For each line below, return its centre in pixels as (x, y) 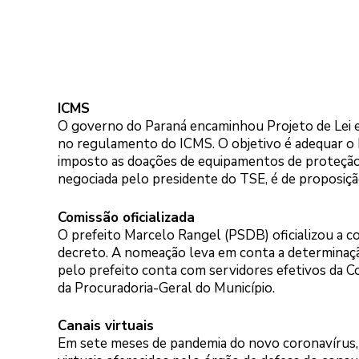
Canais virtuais (106, 326)
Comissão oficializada (126, 217)
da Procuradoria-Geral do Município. (166, 288)
